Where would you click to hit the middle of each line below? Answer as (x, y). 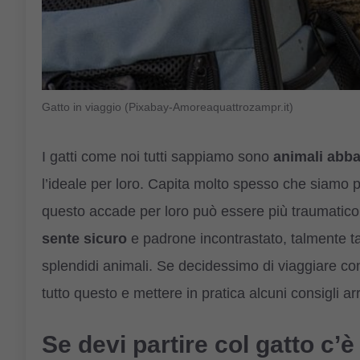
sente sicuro (84, 238)
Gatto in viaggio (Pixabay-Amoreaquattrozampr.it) (168, 107)
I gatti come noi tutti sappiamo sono (157, 156)
